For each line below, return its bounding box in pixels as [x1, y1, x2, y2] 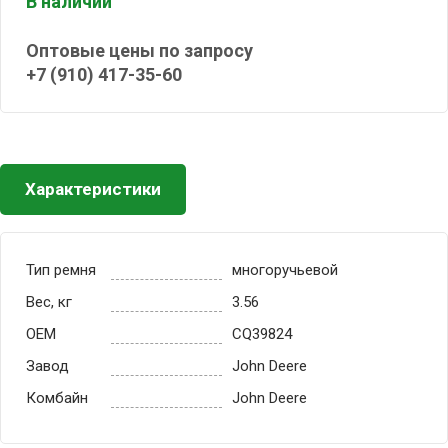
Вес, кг [26, 293, 72, 311]
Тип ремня [26, 261, 96, 279]
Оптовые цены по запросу [26, 40, 253, 61]
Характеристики [25, 179, 161, 199]
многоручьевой [232, 261, 338, 279]
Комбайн [26, 389, 88, 407]
